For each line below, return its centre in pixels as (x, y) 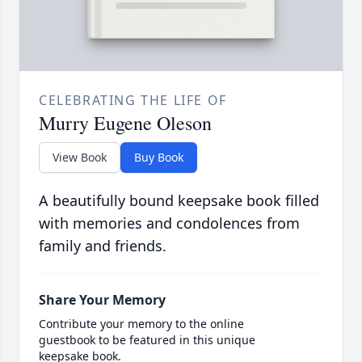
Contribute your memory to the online (141, 324)
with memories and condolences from (169, 223)
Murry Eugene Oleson (125, 123)
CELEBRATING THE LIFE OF (133, 101)
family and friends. (103, 246)
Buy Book (159, 158)
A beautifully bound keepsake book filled (179, 201)
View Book (80, 158)
